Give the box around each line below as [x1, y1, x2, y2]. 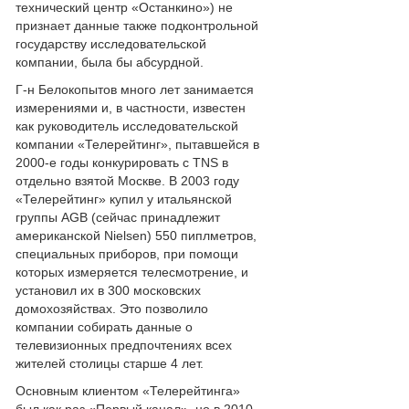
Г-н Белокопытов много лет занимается [16, 82, 254, 97]
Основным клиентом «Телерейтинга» [16, 383, 240, 398]
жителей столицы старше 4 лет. [16, 356, 204, 371]
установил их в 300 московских [16, 283, 201, 298]
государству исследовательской [16, 37, 206, 51]
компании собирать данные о [16, 320, 193, 334]
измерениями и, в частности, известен [16, 100, 246, 115]
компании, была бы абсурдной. [16, 55, 204, 69]
